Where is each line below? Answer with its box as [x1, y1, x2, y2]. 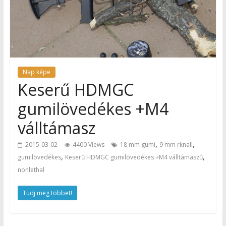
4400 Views [72, 140, 104, 149]
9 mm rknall [159, 140, 193, 149]
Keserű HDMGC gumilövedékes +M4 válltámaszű [65, 152, 203, 161]
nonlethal [17, 165, 44, 174]
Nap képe [22, 67, 50, 76]
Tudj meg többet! [22, 188, 72, 197]
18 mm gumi [120, 140, 155, 149]
